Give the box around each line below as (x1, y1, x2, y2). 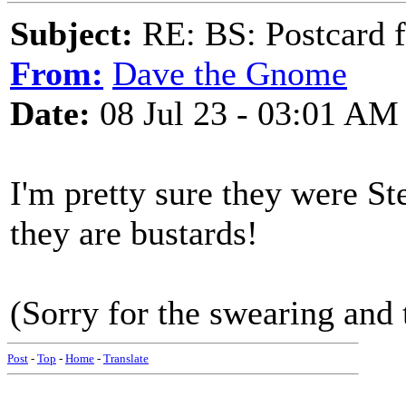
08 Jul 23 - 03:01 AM (91, 94, 399, 132)
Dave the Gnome (112, 54, 347, 92)
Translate (103, 352, 149, 365)
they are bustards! (10, 214, 258, 252)
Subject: (10, 14, 133, 53)
